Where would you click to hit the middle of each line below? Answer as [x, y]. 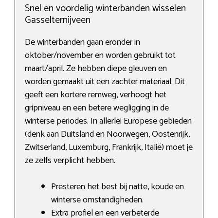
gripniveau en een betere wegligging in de [97, 108]
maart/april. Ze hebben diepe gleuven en [96, 69]
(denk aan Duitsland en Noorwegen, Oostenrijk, [107, 135]
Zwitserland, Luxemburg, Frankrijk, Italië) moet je [109, 148]
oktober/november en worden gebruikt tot [100, 56]
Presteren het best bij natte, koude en [118, 187]
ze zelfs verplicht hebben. [70, 161]
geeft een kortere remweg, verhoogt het [96, 95]
